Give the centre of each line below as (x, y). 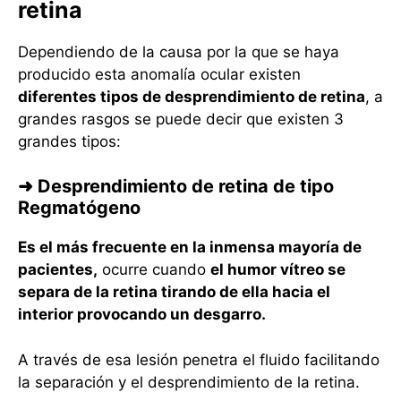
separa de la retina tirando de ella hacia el (174, 292)
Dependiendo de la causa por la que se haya (179, 51)
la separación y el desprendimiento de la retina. (189, 382)
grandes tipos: (69, 141)
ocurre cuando (154, 270)
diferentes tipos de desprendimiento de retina (192, 96)
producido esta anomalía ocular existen (159, 74)
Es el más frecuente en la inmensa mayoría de (190, 247)
